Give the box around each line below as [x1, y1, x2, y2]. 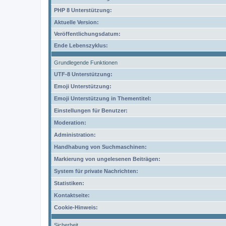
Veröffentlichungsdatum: [54, 31, 121, 37]
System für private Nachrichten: [54, 168, 138, 174]
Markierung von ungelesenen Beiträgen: [54, 156, 160, 162]
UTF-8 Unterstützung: [54, 71, 112, 77]
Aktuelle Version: [54, 19, 99, 25]
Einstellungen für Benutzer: [54, 107, 128, 114]
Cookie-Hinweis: [54, 204, 98, 210]
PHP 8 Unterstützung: [54, 7, 112, 13]
